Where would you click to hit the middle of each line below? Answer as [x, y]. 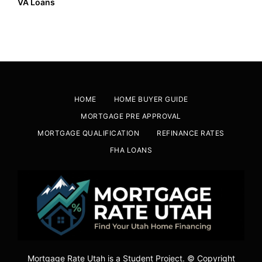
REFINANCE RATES [191, 133]
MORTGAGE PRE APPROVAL [131, 116]
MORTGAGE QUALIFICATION [89, 133]
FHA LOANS [131, 150]
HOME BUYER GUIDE [151, 99]
